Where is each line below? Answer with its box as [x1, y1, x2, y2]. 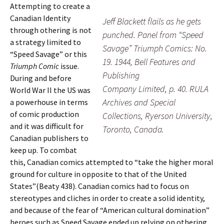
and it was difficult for [10, 121, 83, 131]
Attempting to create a [10, 1, 90, 11]
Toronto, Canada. [102, 123, 164, 135]
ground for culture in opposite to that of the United [10, 169, 186, 179]
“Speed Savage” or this [10, 49, 87, 59]
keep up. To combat [10, 145, 77, 155]
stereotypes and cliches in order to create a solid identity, [10, 193, 205, 203]
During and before [10, 73, 71, 83]
